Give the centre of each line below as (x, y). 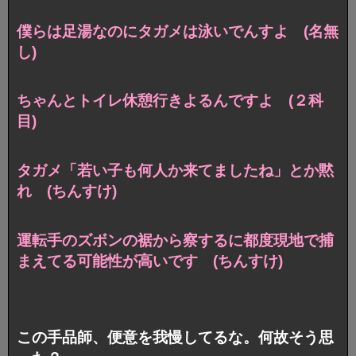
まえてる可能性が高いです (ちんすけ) (150, 261)
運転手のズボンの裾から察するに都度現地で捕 (175, 241)
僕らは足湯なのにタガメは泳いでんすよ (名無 (178, 31)
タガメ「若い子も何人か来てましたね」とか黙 (175, 171)
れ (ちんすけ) (67, 192)
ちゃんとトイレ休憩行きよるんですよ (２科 (170, 101)
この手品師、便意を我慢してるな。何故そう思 (175, 338)
